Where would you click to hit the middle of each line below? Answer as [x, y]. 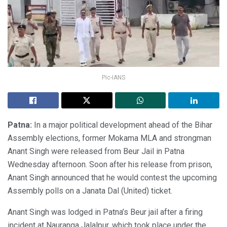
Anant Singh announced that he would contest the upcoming [112, 178]
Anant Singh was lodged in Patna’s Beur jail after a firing [105, 212]
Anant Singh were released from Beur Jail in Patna [96, 152]
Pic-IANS [113, 78]
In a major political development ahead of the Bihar [122, 125]
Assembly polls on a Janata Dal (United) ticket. [90, 191]
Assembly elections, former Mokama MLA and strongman [109, 138]
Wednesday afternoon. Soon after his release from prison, [110, 165]
